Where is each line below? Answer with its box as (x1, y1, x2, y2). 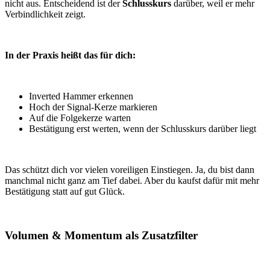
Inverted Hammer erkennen (29, 91, 133, 102)
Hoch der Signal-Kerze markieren (29, 102, 157, 113)
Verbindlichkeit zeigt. (5, 9, 86, 20)
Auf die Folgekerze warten (29, 113, 131, 124)
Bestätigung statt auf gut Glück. (5, 186, 127, 197)
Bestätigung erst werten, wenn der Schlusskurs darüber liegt (29, 124, 256, 134)
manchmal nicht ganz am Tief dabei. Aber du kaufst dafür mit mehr (5, 175, 259, 186)
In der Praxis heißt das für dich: (5, 50, 136, 61)
